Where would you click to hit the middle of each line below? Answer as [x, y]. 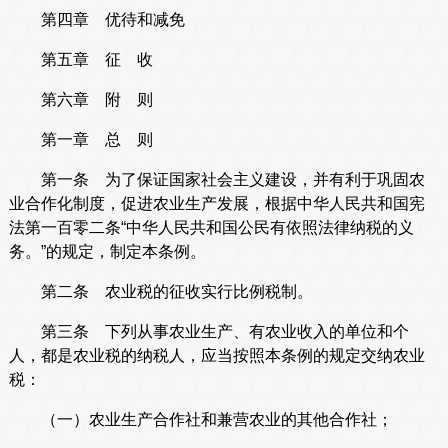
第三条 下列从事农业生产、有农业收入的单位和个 [208, 332]
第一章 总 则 [80, 140]
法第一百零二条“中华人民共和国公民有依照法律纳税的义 [211, 228]
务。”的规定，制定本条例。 [107, 252]
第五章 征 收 [80, 60]
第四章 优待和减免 [96, 20]
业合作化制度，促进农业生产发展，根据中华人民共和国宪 [216, 204]
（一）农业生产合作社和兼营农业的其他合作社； [200, 420]
